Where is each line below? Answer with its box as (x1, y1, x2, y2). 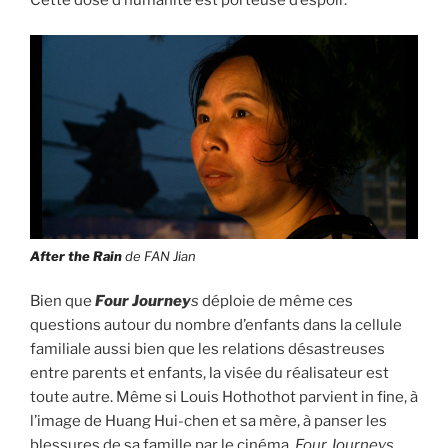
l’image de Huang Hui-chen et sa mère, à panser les (30, 412, 387, 431)
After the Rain (30, 247, 122, 264)
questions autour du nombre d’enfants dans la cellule (30, 316, 402, 335)
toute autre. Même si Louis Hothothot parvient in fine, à (30, 388, 418, 407)
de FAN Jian (122, 247, 196, 264)
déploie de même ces (199, 292, 353, 311)
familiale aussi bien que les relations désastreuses (30, 340, 385, 359)
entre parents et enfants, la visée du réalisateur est (30, 364, 389, 383)
